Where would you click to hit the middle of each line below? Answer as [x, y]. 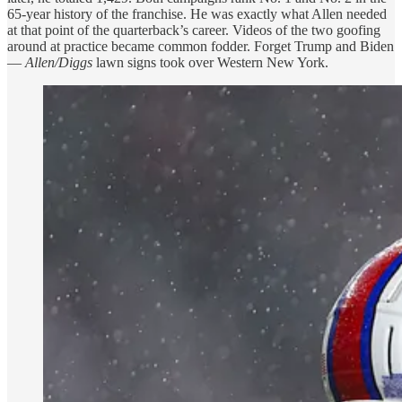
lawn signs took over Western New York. [210, 63]
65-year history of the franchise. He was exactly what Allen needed [197, 14]
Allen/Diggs [59, 63]
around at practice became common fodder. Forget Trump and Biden [201, 47]
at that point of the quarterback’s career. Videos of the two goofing [194, 31]
